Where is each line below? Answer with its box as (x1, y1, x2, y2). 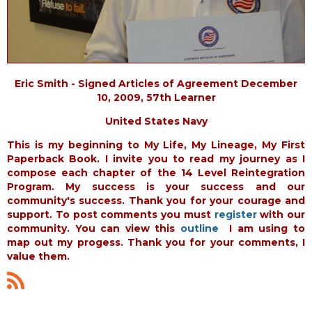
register (214, 208, 257, 221)
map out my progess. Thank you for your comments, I (7, 236, 305, 249)
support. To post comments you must (7, 208, 214, 221)
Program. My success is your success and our (7, 180, 305, 194)
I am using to (219, 222, 305, 235)
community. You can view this (7, 222, 180, 235)
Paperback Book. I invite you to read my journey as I (7, 153, 305, 166)
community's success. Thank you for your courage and (7, 194, 305, 208)
